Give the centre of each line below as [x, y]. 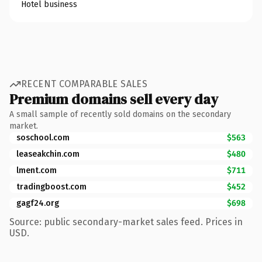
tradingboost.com [51, 187]
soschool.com [43, 137]
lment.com [37, 170]
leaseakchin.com [48, 154]
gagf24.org [38, 203]
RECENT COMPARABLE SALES [85, 84]
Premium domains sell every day [114, 99]
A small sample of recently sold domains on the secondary [120, 114]
